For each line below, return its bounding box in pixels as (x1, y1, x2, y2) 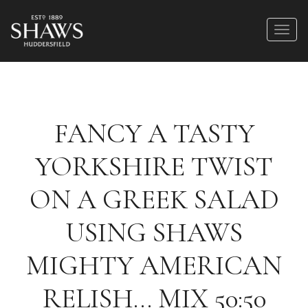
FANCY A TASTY (54, 117, 254, 150)
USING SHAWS (65, 216, 243, 249)
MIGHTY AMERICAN (26, 249, 282, 282)
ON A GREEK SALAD (29, 183, 279, 216)
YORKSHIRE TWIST (35, 150, 273, 183)
